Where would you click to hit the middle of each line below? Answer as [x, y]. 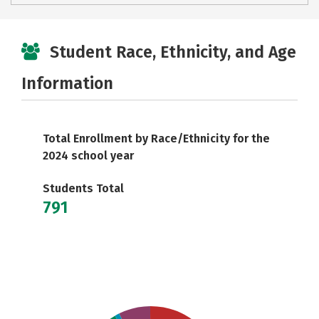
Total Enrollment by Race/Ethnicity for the [156, 138]
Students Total [83, 188]
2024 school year [88, 156]
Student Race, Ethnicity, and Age [173, 52]
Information [67, 83]
